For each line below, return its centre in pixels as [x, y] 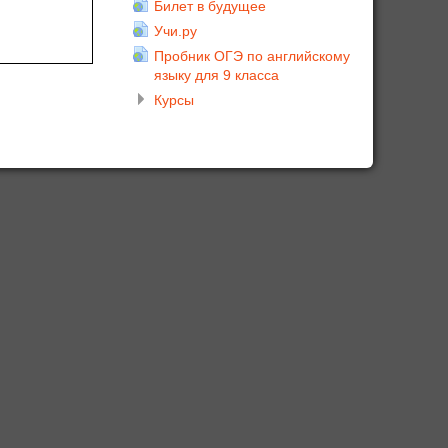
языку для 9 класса [216, 74]
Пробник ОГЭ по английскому [252, 55]
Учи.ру [175, 30]
